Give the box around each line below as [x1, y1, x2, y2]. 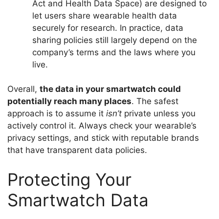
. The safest [131, 96, 178, 107]
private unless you [122, 109, 196, 119]
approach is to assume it [7, 109, 106, 119]
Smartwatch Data [7, 189, 149, 210]
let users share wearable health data [32, 10, 177, 21]
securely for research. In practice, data [32, 22, 183, 33]
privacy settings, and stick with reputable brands [7, 133, 199, 143]
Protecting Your [7, 169, 131, 190]
